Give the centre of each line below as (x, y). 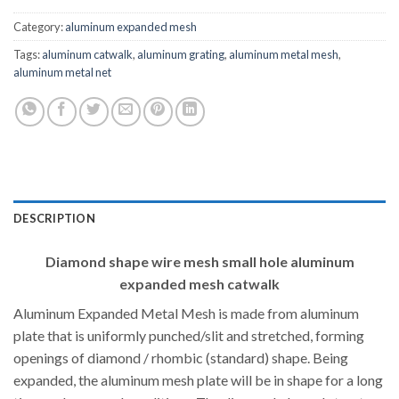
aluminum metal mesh (284, 54)
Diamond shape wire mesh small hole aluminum (199, 261)
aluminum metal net (62, 72)
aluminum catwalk (87, 54)
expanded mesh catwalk (199, 283)
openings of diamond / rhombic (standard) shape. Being (181, 357)
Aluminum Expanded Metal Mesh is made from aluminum (186, 313)
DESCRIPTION (54, 218)
